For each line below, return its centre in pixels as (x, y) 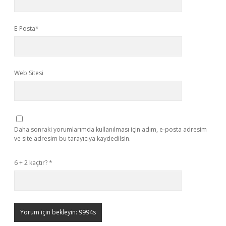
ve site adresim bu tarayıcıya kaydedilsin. (72, 138)
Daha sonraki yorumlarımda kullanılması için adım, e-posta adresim (110, 129)
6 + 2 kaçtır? (32, 163)
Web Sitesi (29, 73)
